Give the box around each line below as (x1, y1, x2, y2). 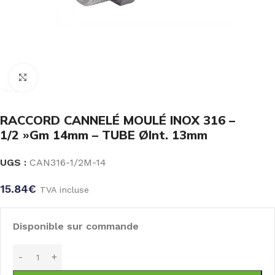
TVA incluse (40, 184, 89, 195)
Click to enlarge (36, 72, 107, 82)
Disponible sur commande (13, 220, 139, 232)
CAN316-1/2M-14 (29, 156, 106, 168)
